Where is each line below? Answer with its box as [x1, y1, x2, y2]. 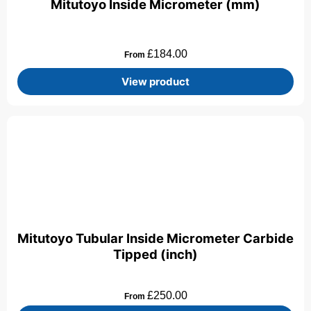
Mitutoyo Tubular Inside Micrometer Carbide [17, 230, 294, 246]
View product [121, 74, 190, 88]
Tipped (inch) [113, 246, 198, 262]
